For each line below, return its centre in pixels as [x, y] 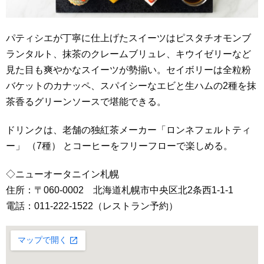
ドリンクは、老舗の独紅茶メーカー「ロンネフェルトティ [128, 130]
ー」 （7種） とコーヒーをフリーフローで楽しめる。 [119, 146]
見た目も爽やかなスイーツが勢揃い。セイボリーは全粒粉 [128, 70]
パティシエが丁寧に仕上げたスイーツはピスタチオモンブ [128, 38]
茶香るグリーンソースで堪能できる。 [86, 102]
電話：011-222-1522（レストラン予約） [92, 206]
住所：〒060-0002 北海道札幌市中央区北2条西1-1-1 [120, 190]
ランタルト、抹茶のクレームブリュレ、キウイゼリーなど [128, 54]
